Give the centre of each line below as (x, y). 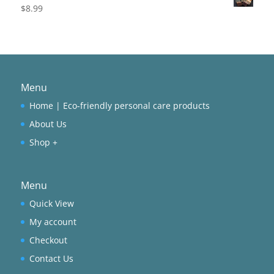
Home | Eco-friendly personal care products (119, 105)
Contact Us (51, 258)
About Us (48, 124)
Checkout (48, 240)
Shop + (43, 142)
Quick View (51, 203)
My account (53, 221)
